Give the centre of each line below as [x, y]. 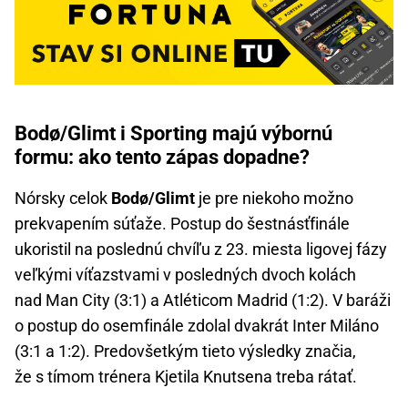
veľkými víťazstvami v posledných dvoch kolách [185, 274]
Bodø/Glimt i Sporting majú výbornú [173, 133]
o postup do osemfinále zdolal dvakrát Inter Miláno [197, 325]
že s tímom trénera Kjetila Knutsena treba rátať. [186, 376]
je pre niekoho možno [274, 198]
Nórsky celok [63, 198]
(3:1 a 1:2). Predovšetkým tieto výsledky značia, [185, 351]
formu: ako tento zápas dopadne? [162, 157]
